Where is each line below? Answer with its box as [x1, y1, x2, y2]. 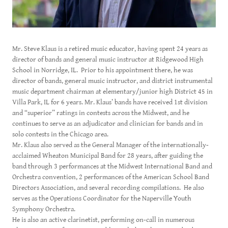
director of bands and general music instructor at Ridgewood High [12, 55, 204, 64]
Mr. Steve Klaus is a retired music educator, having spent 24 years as [12, 45, 208, 53]
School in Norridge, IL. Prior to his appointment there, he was [12, 66, 193, 74]
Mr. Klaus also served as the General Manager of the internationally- [12, 141, 209, 149]
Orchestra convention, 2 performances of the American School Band [12, 173, 209, 181]
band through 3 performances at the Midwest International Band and [12, 162, 212, 170]
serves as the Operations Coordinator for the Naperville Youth [12, 194, 191, 203]
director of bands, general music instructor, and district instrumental [12, 77, 213, 85]
